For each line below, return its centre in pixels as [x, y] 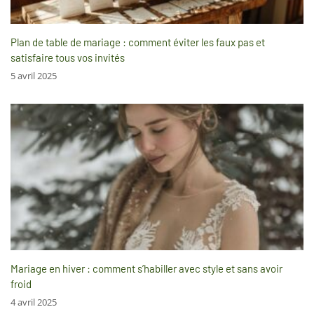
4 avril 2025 [34, 302]
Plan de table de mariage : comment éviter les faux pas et [138, 42]
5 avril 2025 [34, 75]
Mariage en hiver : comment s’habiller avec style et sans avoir [146, 268]
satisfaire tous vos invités [68, 57]
